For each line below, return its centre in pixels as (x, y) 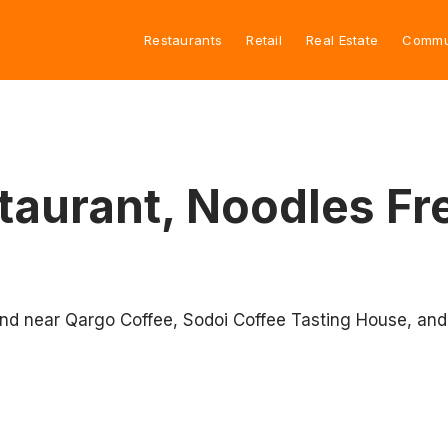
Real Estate (342, 39)
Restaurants (183, 39)
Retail (264, 39)
